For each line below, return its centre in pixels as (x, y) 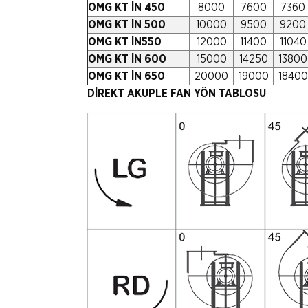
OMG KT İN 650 (126, 76)
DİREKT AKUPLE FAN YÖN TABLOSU (177, 93)
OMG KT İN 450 (126, 7)
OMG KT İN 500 (127, 24)
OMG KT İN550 (125, 42)
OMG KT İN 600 (127, 59)
